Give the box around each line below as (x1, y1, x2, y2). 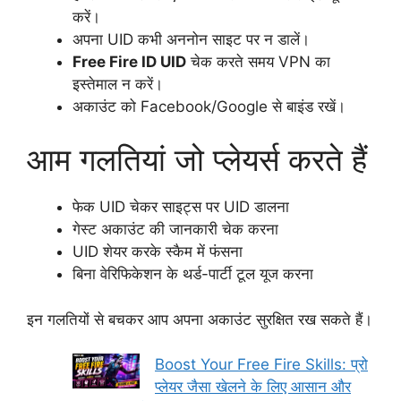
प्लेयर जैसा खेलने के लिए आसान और (155, 378, 351, 397)
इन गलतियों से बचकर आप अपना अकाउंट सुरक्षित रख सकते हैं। (27, 310, 372, 328)
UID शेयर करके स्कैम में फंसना (73, 243, 243, 261)
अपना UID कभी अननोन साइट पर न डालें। (73, 30, 310, 48)
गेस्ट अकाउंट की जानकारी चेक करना (73, 220, 278, 239)
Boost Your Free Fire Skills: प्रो (155, 355, 368, 374)
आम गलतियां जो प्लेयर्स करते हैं (27, 141, 367, 179)
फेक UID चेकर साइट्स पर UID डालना (73, 198, 289, 217)
